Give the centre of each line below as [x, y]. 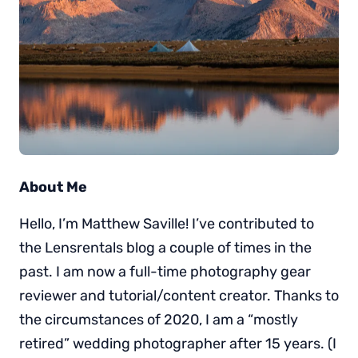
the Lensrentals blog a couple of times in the [165, 248]
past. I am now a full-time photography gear [165, 272]
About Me [53, 187]
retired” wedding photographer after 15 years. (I [178, 344]
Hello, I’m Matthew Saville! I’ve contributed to [167, 224]
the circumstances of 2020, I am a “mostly [159, 320]
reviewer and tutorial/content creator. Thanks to [179, 296]
